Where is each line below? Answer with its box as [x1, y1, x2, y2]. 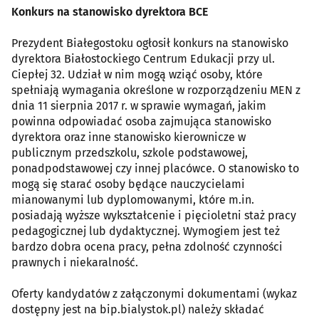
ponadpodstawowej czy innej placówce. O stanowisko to [11, 162, 299, 176]
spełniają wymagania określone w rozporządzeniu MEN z [11, 83, 300, 98]
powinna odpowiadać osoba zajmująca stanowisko [11, 115, 271, 129]
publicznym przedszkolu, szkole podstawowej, [11, 146, 248, 160]
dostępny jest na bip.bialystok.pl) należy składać [11, 303, 264, 317]
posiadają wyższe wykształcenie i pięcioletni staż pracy [11, 209, 296, 223]
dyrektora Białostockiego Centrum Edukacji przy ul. [11, 52, 275, 66]
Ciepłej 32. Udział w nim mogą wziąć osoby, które [11, 68, 266, 82]
